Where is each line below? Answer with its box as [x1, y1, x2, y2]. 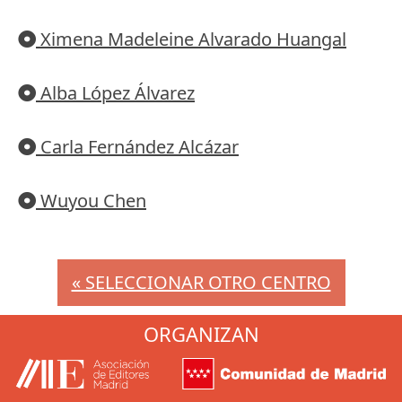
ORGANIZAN [143, 320, 259, 348]
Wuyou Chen [36, 188, 146, 214]
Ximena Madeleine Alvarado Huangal [36, 27, 346, 52]
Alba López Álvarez [36, 81, 195, 106]
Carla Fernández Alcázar [36, 135, 239, 160]
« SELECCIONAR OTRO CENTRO [71, 270, 331, 295]
